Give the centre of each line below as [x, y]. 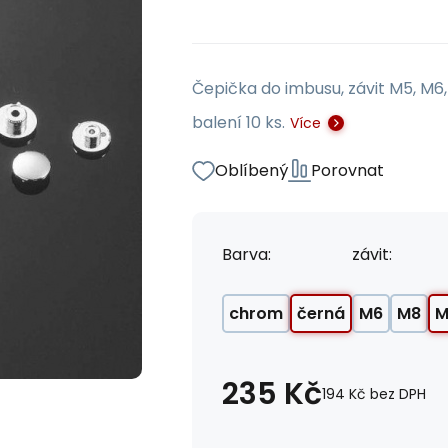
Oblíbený [251, 170]
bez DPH [398, 394]
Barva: [246, 254]
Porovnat [347, 170]
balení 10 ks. [238, 122]
